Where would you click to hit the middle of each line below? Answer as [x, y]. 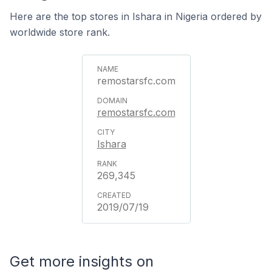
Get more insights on [82, 261]
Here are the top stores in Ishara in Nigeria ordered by [136, 16]
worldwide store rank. [60, 32]
